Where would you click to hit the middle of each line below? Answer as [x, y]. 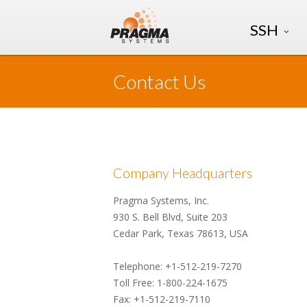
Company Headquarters [183, 173]
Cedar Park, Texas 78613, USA [181, 233]
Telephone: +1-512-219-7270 [177, 266]
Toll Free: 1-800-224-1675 [170, 283]
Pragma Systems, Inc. [161, 200]
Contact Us [160, 82]
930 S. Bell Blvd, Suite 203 [170, 217]
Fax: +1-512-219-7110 [162, 299]
